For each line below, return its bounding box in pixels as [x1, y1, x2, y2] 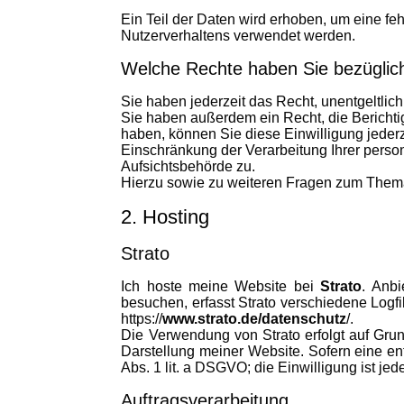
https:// [121, 311, 163, 326]
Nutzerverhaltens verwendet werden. [121, 28, 356, 43]
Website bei [228, 279, 321, 294]
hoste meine [146, 279, 229, 294]
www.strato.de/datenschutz [162, 311, 347, 326]
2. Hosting [121, 206, 210, 228]
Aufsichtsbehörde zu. [121, 159, 256, 174]
